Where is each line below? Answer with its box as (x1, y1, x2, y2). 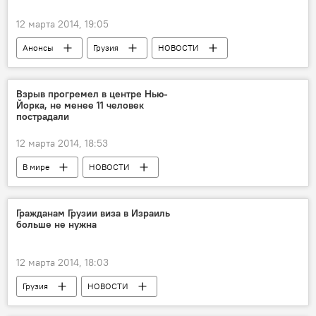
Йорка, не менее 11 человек (16, 99, 144, 112)
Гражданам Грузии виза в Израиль (16, 207, 170, 220)
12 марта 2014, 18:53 (16, 137, 108, 150)
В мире (23, 162, 49, 173)
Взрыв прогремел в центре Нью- (16, 87, 168, 101)
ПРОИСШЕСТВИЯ (23, 183, 91, 194)
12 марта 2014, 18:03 (16, 256, 109, 269)
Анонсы (23, 42, 54, 54)
